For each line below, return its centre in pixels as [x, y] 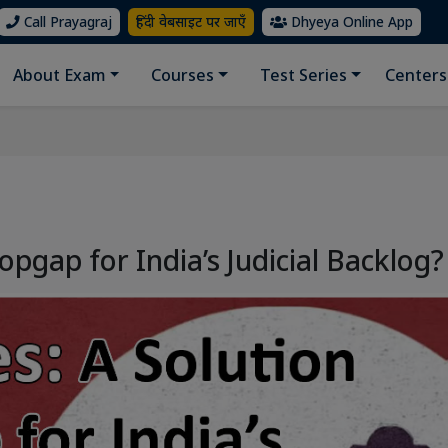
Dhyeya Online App [350, 21]
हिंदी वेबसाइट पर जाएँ [191, 21]
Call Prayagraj [66, 21]
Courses [183, 75]
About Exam [59, 75]
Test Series [303, 75]
